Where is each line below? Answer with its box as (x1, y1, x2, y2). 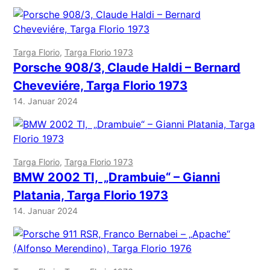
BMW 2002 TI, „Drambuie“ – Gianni (13, 170, 220, 185)
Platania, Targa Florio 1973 (13, 188, 168, 203)
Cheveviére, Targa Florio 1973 (13, 78, 187, 93)
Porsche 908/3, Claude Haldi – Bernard (13, 60, 240, 75)
